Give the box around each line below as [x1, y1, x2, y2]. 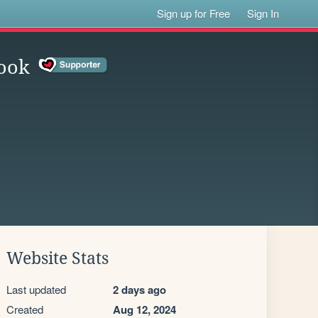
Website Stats [6, 249, 109, 268]
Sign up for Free [157, 6, 231, 21]
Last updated [6, 282, 66, 297]
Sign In [247, 6, 280, 21]
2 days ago [113, 282, 166, 297]
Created [6, 302, 43, 317]
